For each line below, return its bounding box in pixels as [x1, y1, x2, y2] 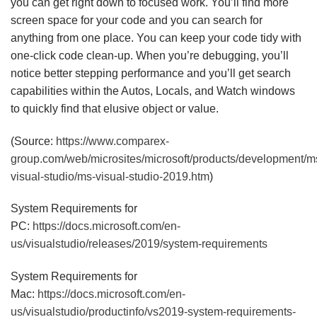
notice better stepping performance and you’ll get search [11, 67, 291, 79]
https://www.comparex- [56, 134, 169, 147]
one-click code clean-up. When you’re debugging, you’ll [11, 49, 289, 62]
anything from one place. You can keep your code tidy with [11, 31, 301, 44]
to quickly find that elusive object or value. [11, 102, 219, 115]
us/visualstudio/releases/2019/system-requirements [11, 238, 267, 250]
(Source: [11, 134, 56, 147]
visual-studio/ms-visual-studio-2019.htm [11, 170, 209, 183]
